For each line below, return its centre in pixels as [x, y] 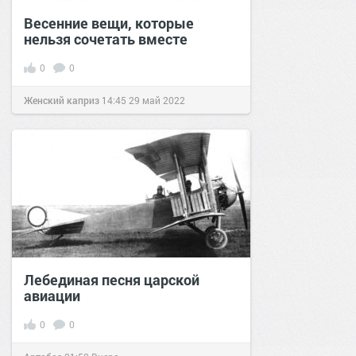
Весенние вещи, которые [109, 23]
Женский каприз [62, 100]
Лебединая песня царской [112, 279]
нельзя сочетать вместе [106, 39]
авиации [52, 295]
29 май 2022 [157, 100]
